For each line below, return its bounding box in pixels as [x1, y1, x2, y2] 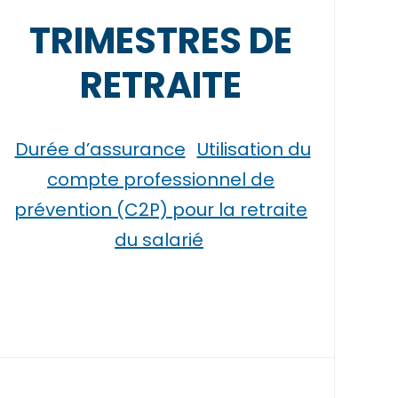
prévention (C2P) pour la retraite [14, 197, 307, 222]
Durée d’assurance [14, 137, 186, 162]
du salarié [115, 227, 203, 252]
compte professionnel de [47, 167, 275, 192]
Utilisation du [196, 137, 311, 162]
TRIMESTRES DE [29, 16, 292, 66]
